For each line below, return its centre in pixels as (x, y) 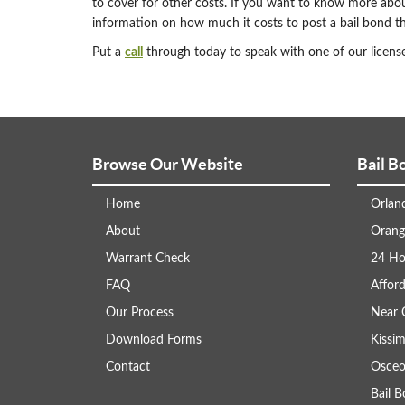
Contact (128, 367)
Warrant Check (148, 259)
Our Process (140, 313)
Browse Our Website (168, 165)
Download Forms (154, 340)
